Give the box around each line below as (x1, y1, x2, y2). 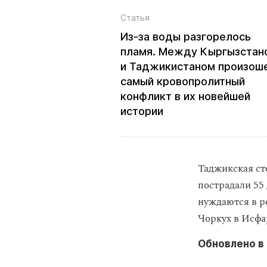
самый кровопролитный (120, 74, 245, 88)
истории (120, 104, 163, 117)
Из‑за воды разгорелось (120, 30, 251, 43)
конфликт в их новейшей (120, 89, 250, 103)
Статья (120, 12, 150, 23)
